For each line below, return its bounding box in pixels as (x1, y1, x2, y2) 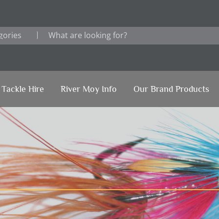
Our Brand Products (133, 84, 209, 94)
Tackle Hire (1, 84, 44, 94)
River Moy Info (60, 84, 117, 94)
